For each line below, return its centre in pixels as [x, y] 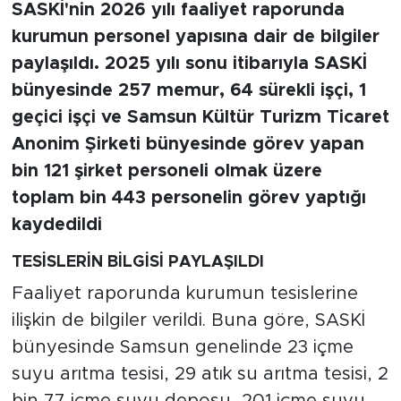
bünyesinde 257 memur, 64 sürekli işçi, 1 [188, 91]
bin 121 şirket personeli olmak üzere [166, 171]
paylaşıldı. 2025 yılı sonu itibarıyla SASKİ [189, 64]
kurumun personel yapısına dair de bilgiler [195, 37]
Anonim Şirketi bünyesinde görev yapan [188, 145]
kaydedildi [56, 225]
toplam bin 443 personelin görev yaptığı [188, 198]
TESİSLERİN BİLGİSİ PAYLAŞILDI [137, 263]
